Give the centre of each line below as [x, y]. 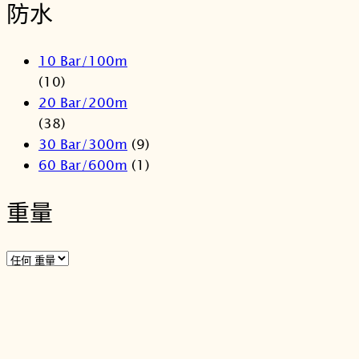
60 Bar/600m [83, 165]
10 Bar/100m [83, 61]
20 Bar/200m [83, 103]
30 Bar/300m [83, 144]
